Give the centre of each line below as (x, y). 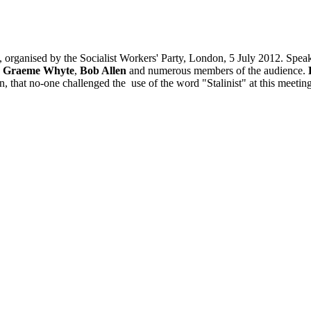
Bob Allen (103, 70)
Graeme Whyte (39, 70)
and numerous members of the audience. (217, 70)
